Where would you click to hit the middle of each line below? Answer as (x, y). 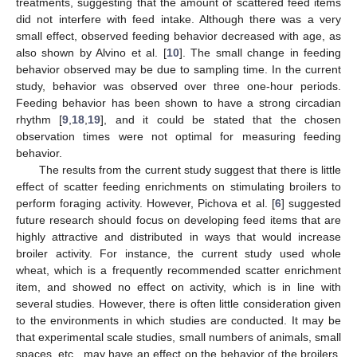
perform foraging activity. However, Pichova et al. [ (145, 203)
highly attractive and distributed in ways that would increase (178, 236)
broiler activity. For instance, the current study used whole (178, 253)
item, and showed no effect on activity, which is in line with (178, 286)
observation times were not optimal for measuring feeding (178, 136)
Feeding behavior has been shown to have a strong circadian (178, 102)
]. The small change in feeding (260, 52)
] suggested (311, 203)
